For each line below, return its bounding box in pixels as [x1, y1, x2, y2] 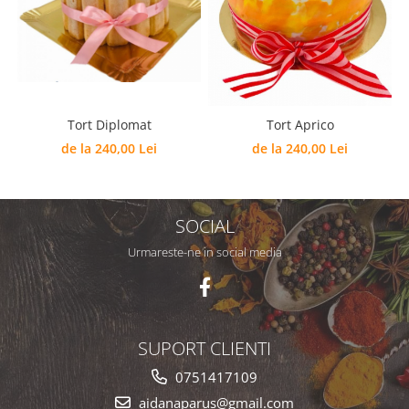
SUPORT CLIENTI [138, 334, 271, 361]
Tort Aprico [266, 115, 334, 133]
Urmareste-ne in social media [127, 243, 282, 260]
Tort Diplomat [67, 115, 152, 133]
